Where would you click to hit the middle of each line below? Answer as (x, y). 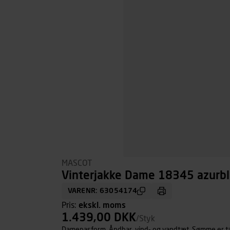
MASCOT (77, 163)
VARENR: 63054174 (103, 191)
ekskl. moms (102, 205)
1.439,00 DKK (99, 218)
